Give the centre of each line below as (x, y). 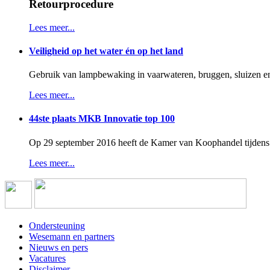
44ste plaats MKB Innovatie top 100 (102, 119)
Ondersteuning (57, 225)
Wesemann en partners (72, 236)
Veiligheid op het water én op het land (106, 51)
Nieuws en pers (58, 247)
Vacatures (47, 258)
